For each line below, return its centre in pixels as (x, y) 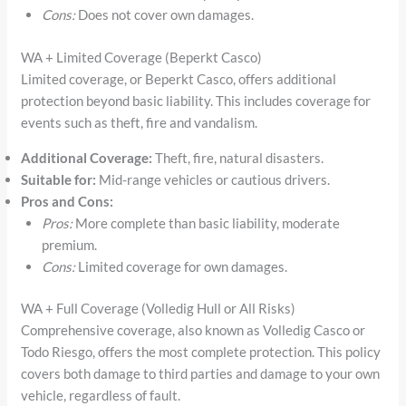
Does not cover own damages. (164, 15)
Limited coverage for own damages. (181, 266)
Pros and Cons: (68, 201)
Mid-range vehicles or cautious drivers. (213, 179)
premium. (69, 244)
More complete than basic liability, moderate (206, 222)
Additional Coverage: (87, 157)
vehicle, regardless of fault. (101, 396)
